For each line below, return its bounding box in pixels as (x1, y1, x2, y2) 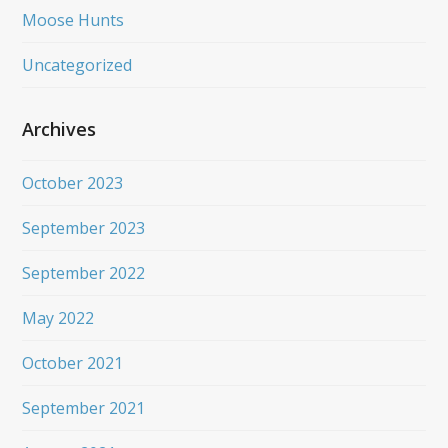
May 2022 (22, 306, 95, 329)
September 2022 (22, 261, 146, 284)
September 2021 (22, 396, 146, 419)
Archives (22, 116, 97, 141)
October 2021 (22, 351, 124, 374)
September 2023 (22, 216, 146, 239)
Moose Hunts (22, 8, 125, 31)
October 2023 (22, 171, 124, 194)
